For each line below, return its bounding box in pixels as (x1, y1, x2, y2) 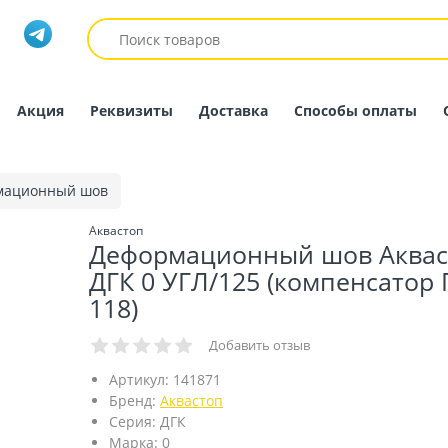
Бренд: (109, 391, 156, 410)
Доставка (199, 101, 268, 120)
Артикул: (109, 370, 169, 389)
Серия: (109, 412, 156, 431)
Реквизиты (90, 101, 173, 120)
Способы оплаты (294, 101, 417, 120)
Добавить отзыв (209, 336, 310, 354)
